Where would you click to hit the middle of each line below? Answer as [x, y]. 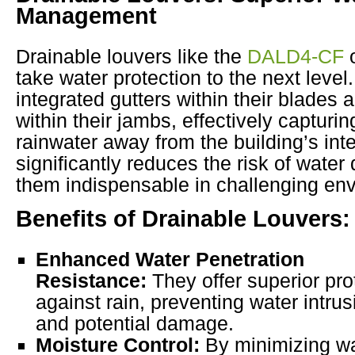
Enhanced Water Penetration [170, 260]
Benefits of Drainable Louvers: [183, 219]
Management [86, 16]
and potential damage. [135, 324]
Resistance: [91, 281]
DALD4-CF [296, 57]
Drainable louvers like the [132, 57]
